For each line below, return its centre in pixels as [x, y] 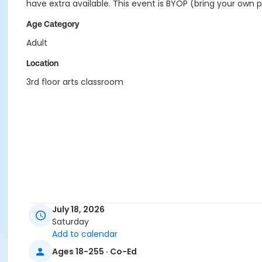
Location [42, 63]
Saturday [70, 222]
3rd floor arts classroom [75, 82]
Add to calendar [85, 234]
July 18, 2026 [78, 210]
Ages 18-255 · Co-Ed [94, 251]
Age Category [53, 24]
